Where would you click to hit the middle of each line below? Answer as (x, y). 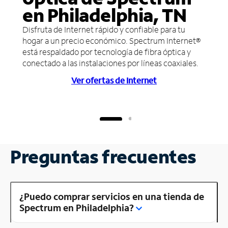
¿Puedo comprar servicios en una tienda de (112, 196)
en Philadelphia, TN (105, 15)
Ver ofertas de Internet (114, 80)
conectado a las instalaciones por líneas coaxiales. (110, 63)
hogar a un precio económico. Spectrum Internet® (111, 40)
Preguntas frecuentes (103, 156)
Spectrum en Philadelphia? (77, 207)
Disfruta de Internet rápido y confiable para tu (104, 29)
